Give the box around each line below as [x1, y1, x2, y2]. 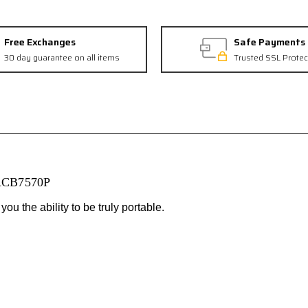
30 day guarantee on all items [4, 51, 120, 64]
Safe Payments [233, 34, 305, 49]
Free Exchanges [4, 34, 76, 49]
